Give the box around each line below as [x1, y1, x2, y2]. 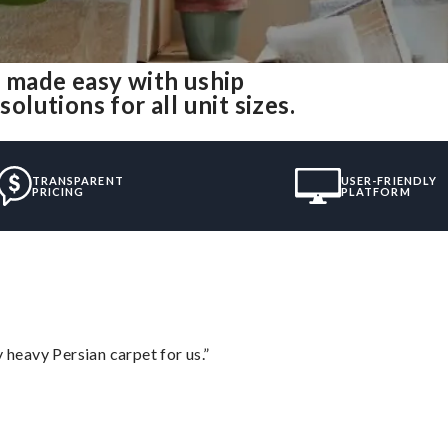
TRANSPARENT [31, 173, 124, 187]
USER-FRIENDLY [340, 173, 438, 187]
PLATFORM [340, 184, 411, 198]
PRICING [31, 184, 85, 198]
